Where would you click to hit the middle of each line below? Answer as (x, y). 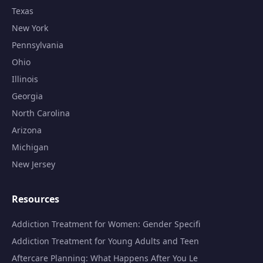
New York (30, 28)
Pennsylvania (38, 45)
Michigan (30, 147)
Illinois (25, 79)
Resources (36, 199)
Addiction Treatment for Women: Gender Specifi (106, 224)
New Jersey (33, 164)
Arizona (27, 130)
